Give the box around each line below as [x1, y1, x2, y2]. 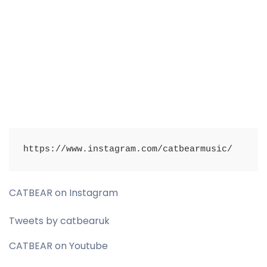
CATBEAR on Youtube [9, 239, 108, 253]
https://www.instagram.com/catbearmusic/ [23, 144, 232, 155]
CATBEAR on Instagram [9, 186, 118, 200]
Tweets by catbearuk [9, 214, 110, 228]
